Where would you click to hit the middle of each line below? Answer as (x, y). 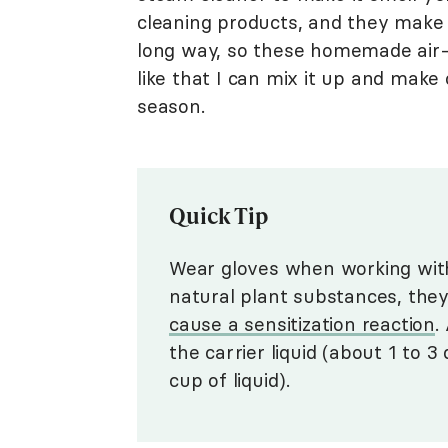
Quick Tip (219, 215)
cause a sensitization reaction (302, 324)
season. (171, 106)
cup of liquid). (230, 380)
